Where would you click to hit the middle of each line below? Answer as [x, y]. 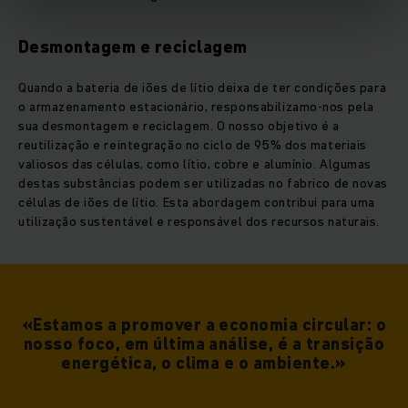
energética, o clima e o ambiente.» [204, 362]
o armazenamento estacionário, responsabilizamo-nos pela [196, 106]
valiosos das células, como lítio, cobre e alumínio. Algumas [195, 163]
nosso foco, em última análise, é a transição [204, 343]
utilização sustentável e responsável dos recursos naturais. [199, 221]
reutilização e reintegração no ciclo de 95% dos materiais [193, 144]
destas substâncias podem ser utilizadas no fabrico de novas [204, 183]
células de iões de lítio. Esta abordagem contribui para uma [197, 202]
